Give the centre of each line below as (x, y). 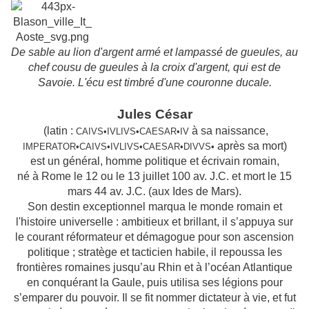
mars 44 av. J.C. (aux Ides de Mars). (154, 192)
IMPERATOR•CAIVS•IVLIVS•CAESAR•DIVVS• (118, 147)
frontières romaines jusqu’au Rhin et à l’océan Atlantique (154, 268)
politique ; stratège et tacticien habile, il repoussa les (154, 252)
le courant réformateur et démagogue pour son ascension (154, 237)
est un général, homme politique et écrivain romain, (154, 161)
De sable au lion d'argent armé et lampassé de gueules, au (154, 52)
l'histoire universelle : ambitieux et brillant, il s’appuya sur (154, 222)
